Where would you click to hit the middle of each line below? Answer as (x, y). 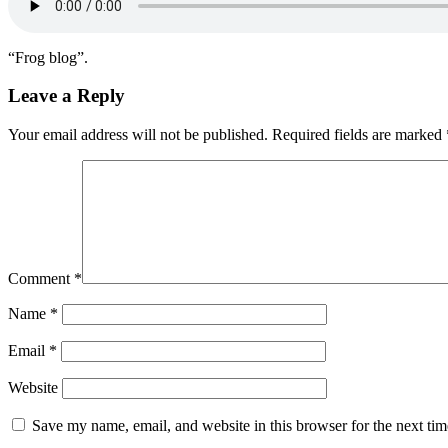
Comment (41, 279)
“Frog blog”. (48, 57)
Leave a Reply (66, 96)
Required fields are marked (359, 135)
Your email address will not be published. (138, 135)
